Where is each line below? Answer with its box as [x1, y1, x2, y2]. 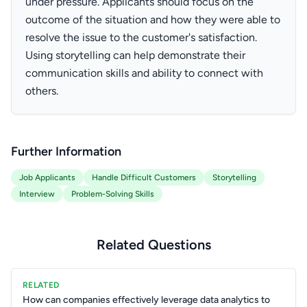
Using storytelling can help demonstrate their [25, 49, 245, 62]
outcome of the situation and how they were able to [25, 13, 280, 26]
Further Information [11, 144, 121, 159]
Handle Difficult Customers [92, 173, 196, 182]
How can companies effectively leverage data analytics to [23, 294, 270, 306]
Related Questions [96, 236, 211, 253]
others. [25, 84, 58, 97]
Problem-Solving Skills [71, 189, 154, 199]
